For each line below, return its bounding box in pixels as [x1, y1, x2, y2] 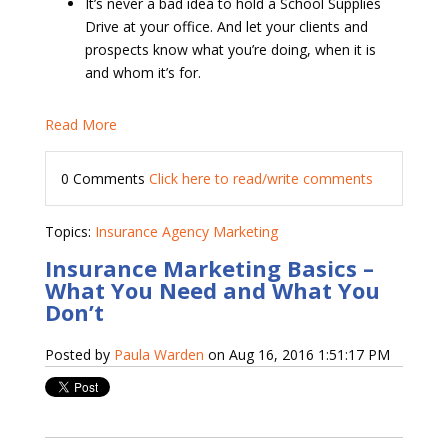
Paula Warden [113, 345, 204, 365]
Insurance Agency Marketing [94, 222, 278, 242]
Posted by [44, 345, 114, 365]
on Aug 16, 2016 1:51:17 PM [203, 345, 390, 365]
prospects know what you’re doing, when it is [84, 40, 376, 60]
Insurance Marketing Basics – [44, 253, 374, 284]
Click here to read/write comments [148, 169, 373, 189]
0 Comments [60, 169, 149, 189]
